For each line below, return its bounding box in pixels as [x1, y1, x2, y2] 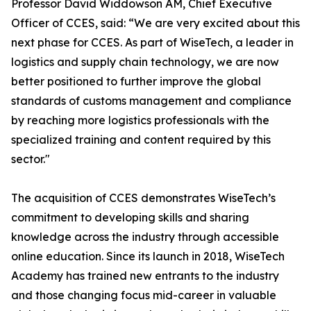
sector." [11, 152, 50, 167]
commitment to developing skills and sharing [11, 210, 249, 225]
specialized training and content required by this [11, 133, 271, 147]
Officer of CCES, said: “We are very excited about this [11, 16, 300, 31]
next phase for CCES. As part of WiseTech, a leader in [11, 35, 294, 50]
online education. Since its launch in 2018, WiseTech [11, 249, 285, 264]
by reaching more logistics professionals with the [11, 113, 269, 128]
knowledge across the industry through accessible [11, 230, 279, 244]
